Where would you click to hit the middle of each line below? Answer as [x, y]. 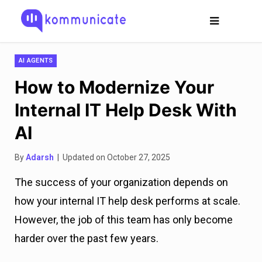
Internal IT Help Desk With [126, 110]
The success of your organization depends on [121, 182]
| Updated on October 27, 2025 [112, 157]
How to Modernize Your [114, 87]
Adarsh [40, 157]
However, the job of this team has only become [124, 220]
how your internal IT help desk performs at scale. [127, 201]
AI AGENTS [36, 61]
